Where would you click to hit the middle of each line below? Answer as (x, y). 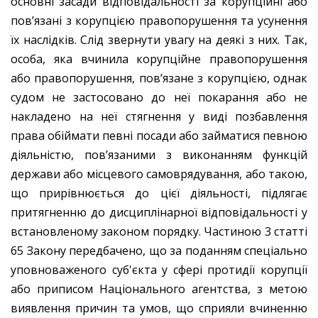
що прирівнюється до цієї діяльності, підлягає (159, 193)
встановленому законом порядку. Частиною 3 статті (159, 231)
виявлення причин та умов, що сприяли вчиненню (159, 308)
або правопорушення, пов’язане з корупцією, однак (159, 78)
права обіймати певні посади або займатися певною (159, 135)
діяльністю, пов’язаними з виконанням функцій (159, 154)
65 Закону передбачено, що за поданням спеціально (159, 250)
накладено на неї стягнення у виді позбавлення (159, 116)
